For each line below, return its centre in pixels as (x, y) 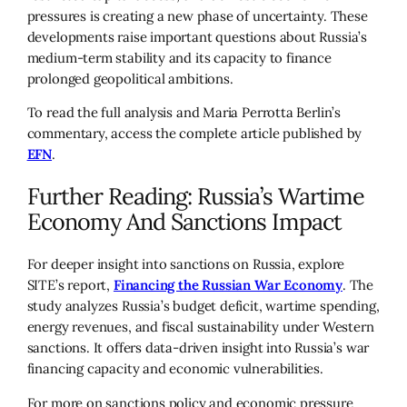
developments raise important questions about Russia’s (197, 36)
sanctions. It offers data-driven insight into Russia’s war (198, 348)
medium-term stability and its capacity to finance (179, 57)
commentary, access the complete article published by (194, 134)
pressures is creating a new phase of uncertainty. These (197, 15)
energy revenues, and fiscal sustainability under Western (200, 327)
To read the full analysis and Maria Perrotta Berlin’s (184, 113)
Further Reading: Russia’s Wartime (195, 197)
